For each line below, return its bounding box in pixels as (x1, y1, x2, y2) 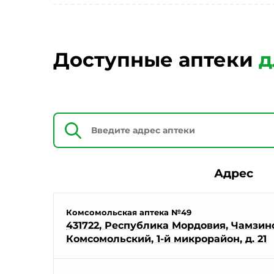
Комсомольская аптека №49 (66, 207, 191, 217)
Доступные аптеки (53, 48, 259, 72)
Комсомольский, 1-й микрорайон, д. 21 (66, 233, 267, 245)
